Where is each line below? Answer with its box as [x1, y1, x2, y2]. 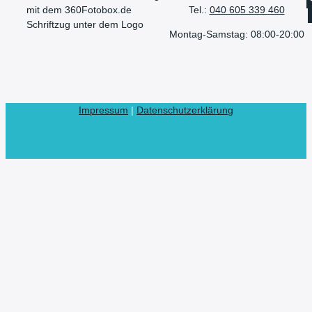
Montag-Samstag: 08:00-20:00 [169, 29, 304, 40]
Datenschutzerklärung [136, 105, 233, 116]
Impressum [79, 105, 128, 116]
